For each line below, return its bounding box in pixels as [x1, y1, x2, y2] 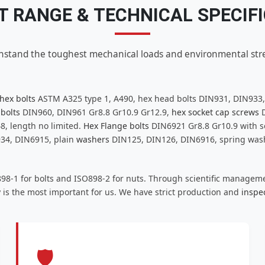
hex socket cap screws [172, 106, 259, 118]
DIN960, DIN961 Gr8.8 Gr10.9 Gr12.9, [20, 106, 172, 118]
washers [76, 134, 109, 146]
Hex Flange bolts [83, 120, 149, 132]
